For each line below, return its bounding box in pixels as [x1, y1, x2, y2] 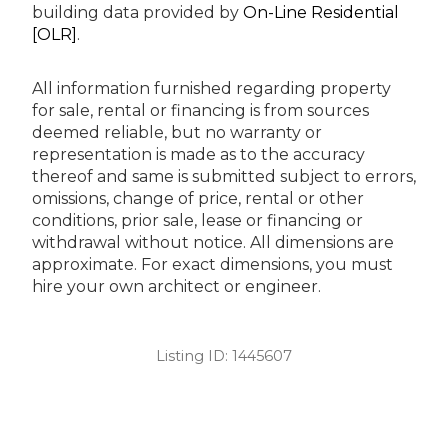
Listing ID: [156, 346, 232, 365]
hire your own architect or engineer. [32, 276, 321, 296]
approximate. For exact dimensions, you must [32, 254, 393, 274]
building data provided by [32, 2, 243, 22]
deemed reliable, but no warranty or [32, 122, 322, 142]
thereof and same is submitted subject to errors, [32, 166, 416, 186]
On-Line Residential [243, 2, 399, 22]
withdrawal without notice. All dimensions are [32, 232, 394, 252]
